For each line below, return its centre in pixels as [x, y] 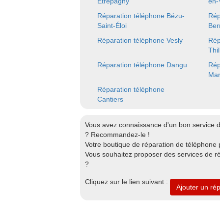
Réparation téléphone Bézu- [141, 16]
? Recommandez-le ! [117, 135]
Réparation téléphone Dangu [142, 65]
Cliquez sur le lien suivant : [127, 181]
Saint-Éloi [112, 26]
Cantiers [110, 99]
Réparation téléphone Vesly [140, 40]
